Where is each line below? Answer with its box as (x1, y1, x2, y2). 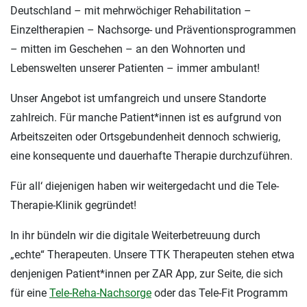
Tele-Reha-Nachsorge (49, 286, 151, 300)
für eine (10, 286, 49, 300)
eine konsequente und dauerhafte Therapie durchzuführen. (10, 149, 293, 163)
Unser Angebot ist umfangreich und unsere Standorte (10, 92, 266, 106)
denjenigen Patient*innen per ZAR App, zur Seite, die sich (10, 267, 283, 281)
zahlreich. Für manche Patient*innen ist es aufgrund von (10, 111, 282, 125)
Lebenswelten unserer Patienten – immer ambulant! (10, 62, 260, 75)
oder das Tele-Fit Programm (151, 286, 288, 300)
